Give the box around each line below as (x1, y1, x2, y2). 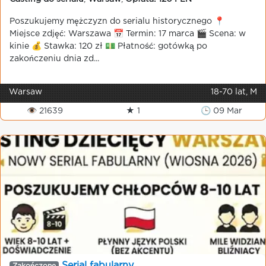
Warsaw (9, 88, 42, 96)
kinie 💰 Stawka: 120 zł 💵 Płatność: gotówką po (9, 43, 207, 50)
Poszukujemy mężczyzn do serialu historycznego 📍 (9, 18, 224, 25)
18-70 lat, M (211, 88, 257, 96)
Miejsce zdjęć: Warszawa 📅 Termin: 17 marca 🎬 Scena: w (9, 30, 246, 37)
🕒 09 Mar (200, 107, 242, 115)
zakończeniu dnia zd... (9, 55, 99, 62)
